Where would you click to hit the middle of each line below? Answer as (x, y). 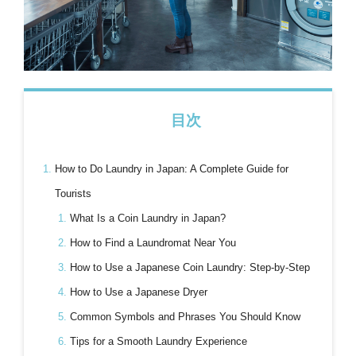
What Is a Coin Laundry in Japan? (147, 219)
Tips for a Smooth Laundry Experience (158, 342)
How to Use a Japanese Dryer (138, 292)
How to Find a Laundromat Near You (153, 243)
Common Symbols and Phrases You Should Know (185, 317)
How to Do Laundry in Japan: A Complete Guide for (171, 169)
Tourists (73, 194)
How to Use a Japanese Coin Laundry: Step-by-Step (190, 268)
